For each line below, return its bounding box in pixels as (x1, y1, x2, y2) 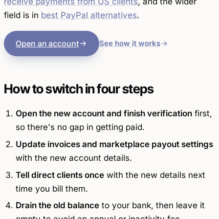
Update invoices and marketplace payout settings (15, 139, 213, 149)
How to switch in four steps (4, 81, 154, 97)
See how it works (99, 39, 160, 48)
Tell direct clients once (15, 170, 104, 180)
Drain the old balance (15, 200, 99, 211)
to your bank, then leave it (99, 200, 205, 211)
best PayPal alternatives (41, 10, 137, 20)
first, (192, 109, 212, 119)
